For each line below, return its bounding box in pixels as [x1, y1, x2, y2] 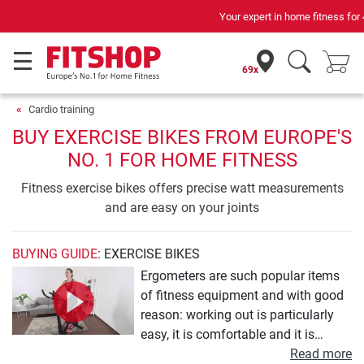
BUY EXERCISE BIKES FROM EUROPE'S [12, 126, 352, 149]
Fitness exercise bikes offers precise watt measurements [20, 180, 344, 196]
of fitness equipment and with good [141, 288, 344, 303]
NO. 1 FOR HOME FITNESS [67, 149, 297, 171]
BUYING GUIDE [12, 246, 97, 262]
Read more [290, 346, 352, 362]
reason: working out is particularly [141, 307, 334, 323]
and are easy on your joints [105, 200, 259, 215]
